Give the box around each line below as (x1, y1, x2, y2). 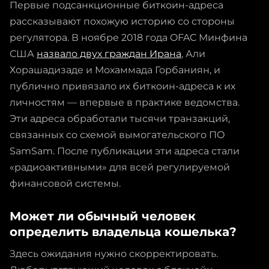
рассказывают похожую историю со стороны (10, 15, 235, 27)
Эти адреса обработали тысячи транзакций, (10, 112, 230, 124)
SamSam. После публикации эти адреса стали (10, 145, 240, 157)
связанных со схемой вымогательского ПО (10, 128, 225, 141)
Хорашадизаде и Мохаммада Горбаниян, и (10, 64, 220, 76)
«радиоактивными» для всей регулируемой (10, 161, 230, 173)
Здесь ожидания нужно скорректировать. (10, 247, 218, 259)
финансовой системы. (10, 177, 121, 189)
